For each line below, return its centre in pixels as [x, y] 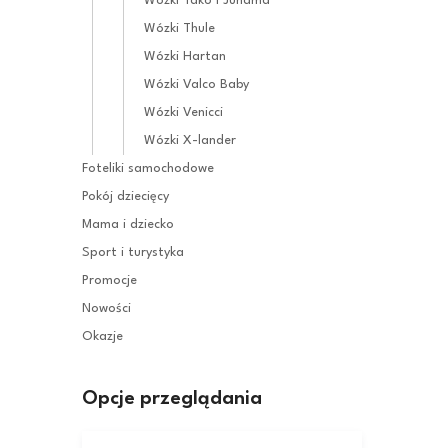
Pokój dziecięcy [125, 196]
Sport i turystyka [133, 252]
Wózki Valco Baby [196, 84]
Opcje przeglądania [172, 398]
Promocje [109, 280]
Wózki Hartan [185, 56]
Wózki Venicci [183, 112]
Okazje [102, 336]
